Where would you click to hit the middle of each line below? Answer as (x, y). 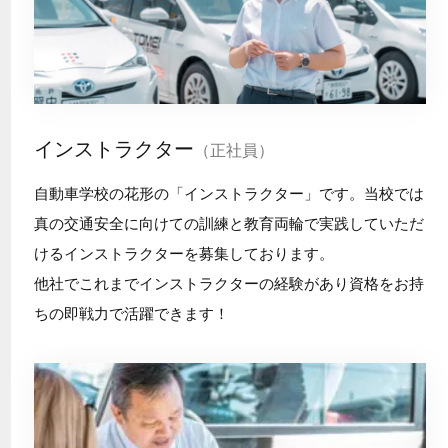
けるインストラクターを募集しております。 (183, 254)
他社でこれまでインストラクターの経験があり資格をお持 (228, 284)
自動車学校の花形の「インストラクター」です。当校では (228, 194)
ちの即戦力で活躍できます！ (131, 314)
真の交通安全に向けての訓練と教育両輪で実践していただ (228, 224)
